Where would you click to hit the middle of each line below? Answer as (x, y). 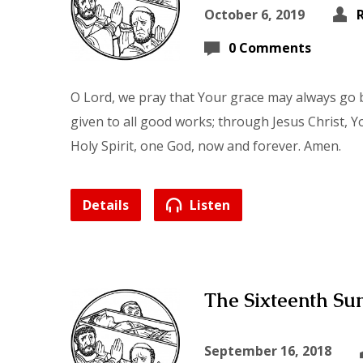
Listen (208, 205)
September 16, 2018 (268, 351)
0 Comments (270, 48)
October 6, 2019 (254, 15)
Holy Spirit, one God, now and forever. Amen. (206, 146)
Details (106, 205)
